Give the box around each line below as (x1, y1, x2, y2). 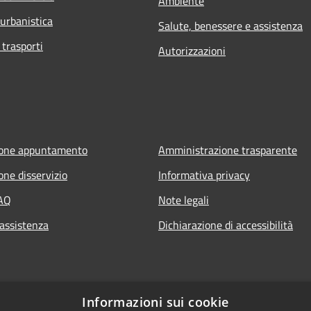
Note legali (158, 192, 209, 209)
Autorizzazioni (158, 42, 226, 60)
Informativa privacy (158, 167, 250, 184)
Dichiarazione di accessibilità (158, 217, 293, 234)
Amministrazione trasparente (158, 142, 297, 159)
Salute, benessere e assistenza (158, 17, 303, 35)
